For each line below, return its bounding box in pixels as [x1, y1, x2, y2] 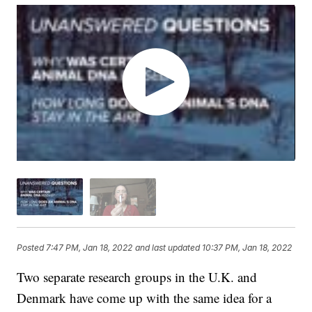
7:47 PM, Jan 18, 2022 [46, 242, 133, 253]
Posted [17, 242, 47, 253]
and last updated [135, 242, 201, 253]
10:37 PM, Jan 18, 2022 [202, 242, 292, 253]
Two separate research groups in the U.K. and [17, 267, 258, 286]
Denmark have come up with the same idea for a [17, 288, 272, 306]
